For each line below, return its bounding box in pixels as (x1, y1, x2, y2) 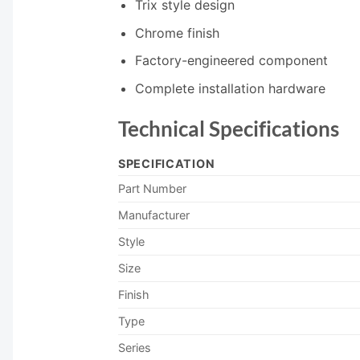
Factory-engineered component (134, 52, 328, 69)
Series (118, 341, 151, 355)
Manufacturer (118, 208, 190, 223)
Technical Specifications (118, 116, 339, 141)
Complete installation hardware (134, 80, 325, 96)
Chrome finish (134, 24, 219, 41)
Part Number (118, 182, 186, 196)
